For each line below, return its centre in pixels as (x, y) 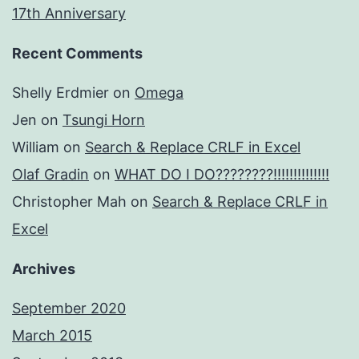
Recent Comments (77, 54)
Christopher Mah (69, 202)
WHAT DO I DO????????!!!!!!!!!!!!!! (222, 175)
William (36, 147)
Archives (44, 269)
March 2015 (52, 336)
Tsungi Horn (104, 120)
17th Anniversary (69, 14)
